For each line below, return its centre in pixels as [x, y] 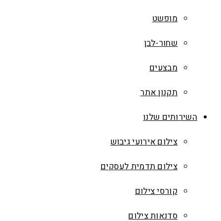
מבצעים [164, 68]
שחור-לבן [161, 43]
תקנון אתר [159, 92]
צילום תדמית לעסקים [139, 166]
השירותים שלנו [170, 117]
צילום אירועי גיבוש [144, 142]
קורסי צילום [156, 191]
